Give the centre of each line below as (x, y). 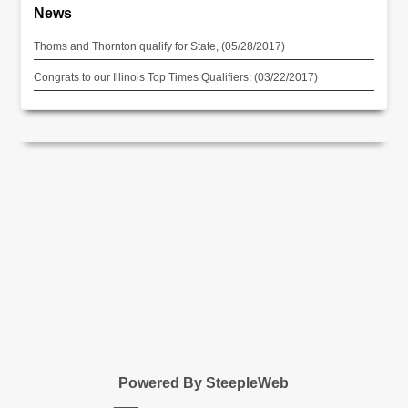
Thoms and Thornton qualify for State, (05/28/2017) (160, 47)
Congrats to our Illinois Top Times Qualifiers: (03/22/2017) (176, 78)
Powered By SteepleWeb (204, 382)
